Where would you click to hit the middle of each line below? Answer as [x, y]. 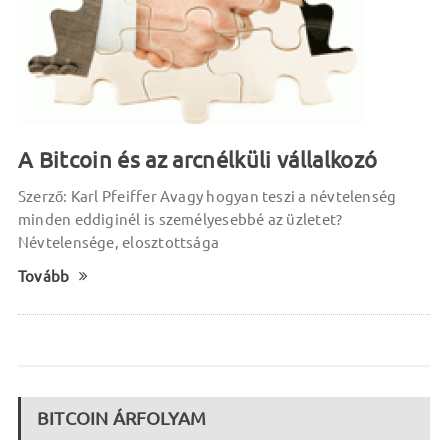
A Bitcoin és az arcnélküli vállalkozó [197, 159]
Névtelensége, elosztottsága [118, 242]
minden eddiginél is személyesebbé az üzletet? [180, 219]
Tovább [43, 276]
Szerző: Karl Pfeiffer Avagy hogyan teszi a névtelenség [207, 196]
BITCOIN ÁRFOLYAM [121, 418]
